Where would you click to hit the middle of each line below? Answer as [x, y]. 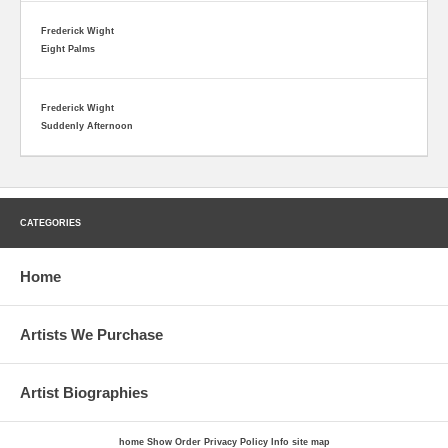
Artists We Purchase [91, 335]
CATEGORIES [50, 223]
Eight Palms [68, 49]
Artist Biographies [84, 393]
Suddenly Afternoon [87, 126]
